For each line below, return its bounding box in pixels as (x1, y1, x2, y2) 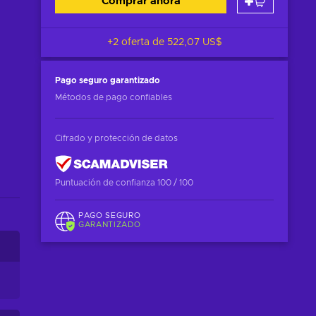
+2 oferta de (107, 37, 167, 47)
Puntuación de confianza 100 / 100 (55, 178, 193, 187)
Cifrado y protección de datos (55, 134, 178, 142)
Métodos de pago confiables (55, 93, 172, 102)
